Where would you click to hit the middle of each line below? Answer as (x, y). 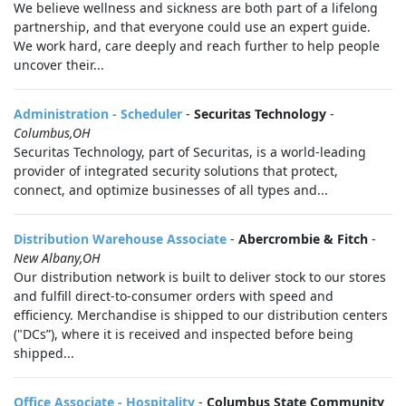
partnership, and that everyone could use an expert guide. (192, 27)
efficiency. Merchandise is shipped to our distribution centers (201, 315)
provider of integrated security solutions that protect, (176, 171)
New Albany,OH (57, 258)
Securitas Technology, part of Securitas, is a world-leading (190, 152)
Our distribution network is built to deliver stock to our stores (200, 277)
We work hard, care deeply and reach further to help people (197, 46)
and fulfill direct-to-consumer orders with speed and (174, 296)
